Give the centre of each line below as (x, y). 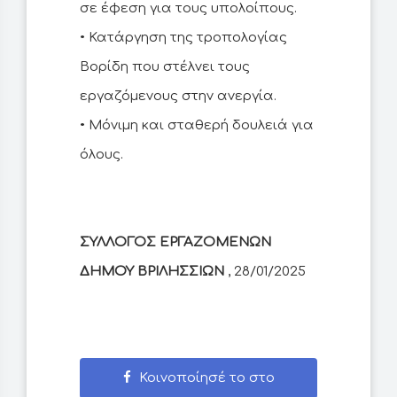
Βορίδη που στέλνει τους (165, 67)
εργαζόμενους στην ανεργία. (178, 97)
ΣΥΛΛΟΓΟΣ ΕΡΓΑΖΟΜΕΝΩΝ (175, 243)
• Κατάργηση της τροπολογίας (183, 38)
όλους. (101, 155)
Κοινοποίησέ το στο (205, 378)
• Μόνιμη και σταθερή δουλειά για (197, 126)
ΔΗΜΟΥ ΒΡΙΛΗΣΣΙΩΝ (154, 272)
